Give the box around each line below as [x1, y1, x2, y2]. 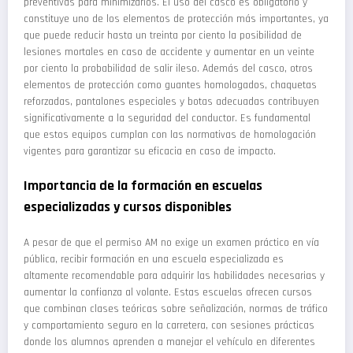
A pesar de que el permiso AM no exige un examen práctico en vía [24, 236, 319, 251]
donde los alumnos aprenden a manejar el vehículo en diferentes [24, 335, 315, 350]
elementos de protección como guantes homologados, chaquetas [24, 77, 317, 92]
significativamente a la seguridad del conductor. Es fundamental [24, 110, 310, 125]
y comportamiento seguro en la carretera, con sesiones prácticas [24, 318, 314, 333]
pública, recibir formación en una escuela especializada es [24, 252, 284, 267]
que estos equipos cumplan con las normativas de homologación [24, 127, 316, 142]
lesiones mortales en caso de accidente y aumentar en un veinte [24, 44, 314, 59]
